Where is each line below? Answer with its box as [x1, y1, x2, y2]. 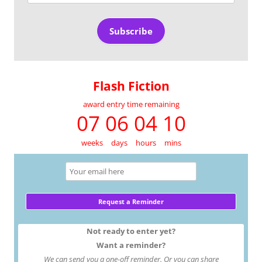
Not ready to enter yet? [87, 225, 175, 236]
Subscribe [109, 25, 153, 37]
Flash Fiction [92, 77, 170, 94]
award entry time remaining [82, 98, 180, 109]
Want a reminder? [96, 239, 166, 250]
